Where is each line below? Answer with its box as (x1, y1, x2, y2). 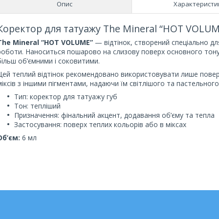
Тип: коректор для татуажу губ (14, 91, 117, 101)
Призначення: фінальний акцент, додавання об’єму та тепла (14, 110, 215, 120)
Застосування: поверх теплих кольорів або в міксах (14, 119, 186, 129)
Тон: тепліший (14, 101, 61, 110)
